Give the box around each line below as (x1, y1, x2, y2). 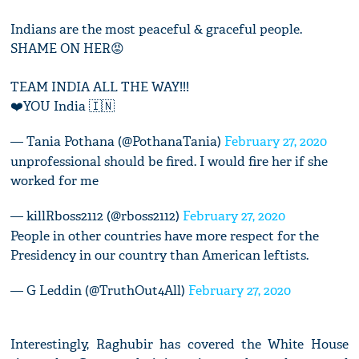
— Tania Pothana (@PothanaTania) (10, 133, 225, 151)
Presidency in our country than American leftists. (10, 247, 309, 264)
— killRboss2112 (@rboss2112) (10, 208, 184, 225)
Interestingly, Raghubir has (10, 336, 188, 353)
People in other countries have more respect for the (10, 228, 320, 245)
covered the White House (187, 336, 349, 353)
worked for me (10, 172, 99, 190)
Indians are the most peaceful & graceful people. (10, 21, 303, 38)
